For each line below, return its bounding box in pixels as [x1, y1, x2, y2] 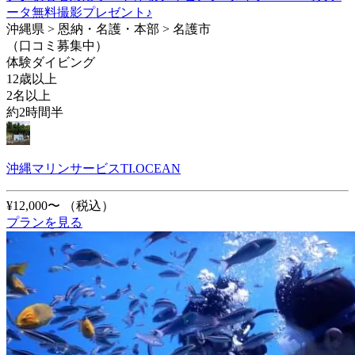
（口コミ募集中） [6, 38, 108, 52]
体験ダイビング [6, 55, 95, 69]
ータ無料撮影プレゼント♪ [6, 5, 152, 19]
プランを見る [6, 215, 82, 229]
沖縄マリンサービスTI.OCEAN [6, 161, 181, 175]
